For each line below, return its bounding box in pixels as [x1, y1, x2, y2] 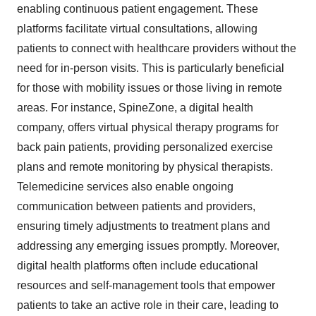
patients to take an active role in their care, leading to [17, 299, 279, 312]
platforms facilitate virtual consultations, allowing [17, 23, 257, 35]
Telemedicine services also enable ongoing [17, 181, 233, 193]
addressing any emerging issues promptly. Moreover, [17, 240, 279, 253]
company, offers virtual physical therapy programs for [17, 121, 279, 134]
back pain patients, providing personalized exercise [17, 141, 273, 154]
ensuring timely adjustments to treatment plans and [17, 220, 270, 233]
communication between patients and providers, [17, 200, 255, 213]
